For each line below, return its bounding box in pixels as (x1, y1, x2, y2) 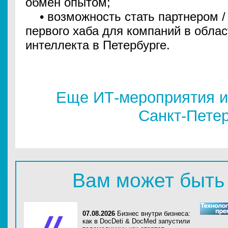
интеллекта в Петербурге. (25, 38, 170, 52)
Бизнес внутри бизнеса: (117, 210, 190, 217)
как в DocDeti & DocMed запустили (82, 217, 190, 225)
